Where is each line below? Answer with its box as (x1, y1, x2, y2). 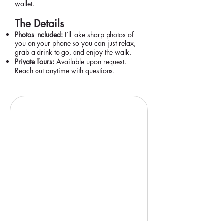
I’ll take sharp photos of (63, 30, 134, 39)
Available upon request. (54, 57, 126, 66)
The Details (15, 17, 64, 30)
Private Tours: (15, 57, 54, 66)
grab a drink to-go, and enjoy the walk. (15, 47, 131, 57)
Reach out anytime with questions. (15, 66, 115, 75)
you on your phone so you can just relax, (15, 38, 136, 48)
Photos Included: (15, 30, 63, 39)
